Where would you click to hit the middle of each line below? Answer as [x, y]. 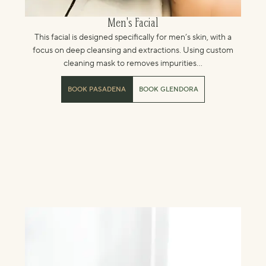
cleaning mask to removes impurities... [133, 64]
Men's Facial [133, 24]
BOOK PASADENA [97, 90]
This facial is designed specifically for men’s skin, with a [133, 37]
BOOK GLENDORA [169, 90]
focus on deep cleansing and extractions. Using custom [133, 50]
